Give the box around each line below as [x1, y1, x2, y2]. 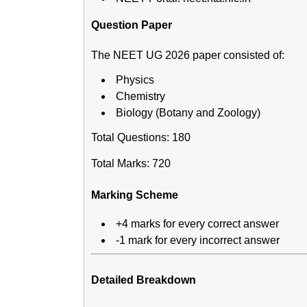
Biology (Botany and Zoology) [116, 107, 260, 119]
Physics [116, 74, 154, 86]
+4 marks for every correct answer [116, 218, 279, 230]
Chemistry [116, 90, 165, 103]
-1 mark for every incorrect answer [116, 234, 280, 247]
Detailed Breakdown [91, 273, 196, 286]
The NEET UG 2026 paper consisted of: [91, 49, 284, 62]
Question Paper [91, 19, 172, 32]
